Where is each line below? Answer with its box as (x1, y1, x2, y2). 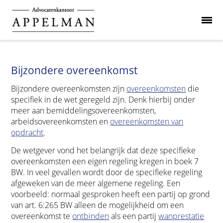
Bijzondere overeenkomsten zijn (11, 83, 127, 94)
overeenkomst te (11, 210, 73, 222)
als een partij (109, 210, 159, 222)
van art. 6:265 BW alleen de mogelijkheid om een (11, 199, 184, 211)
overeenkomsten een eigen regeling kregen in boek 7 (11, 155, 199, 167)
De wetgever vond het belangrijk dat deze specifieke (11, 144, 196, 156)
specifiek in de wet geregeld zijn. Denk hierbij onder (11, 94, 196, 105)
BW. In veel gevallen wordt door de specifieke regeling (11, 166, 203, 178)
